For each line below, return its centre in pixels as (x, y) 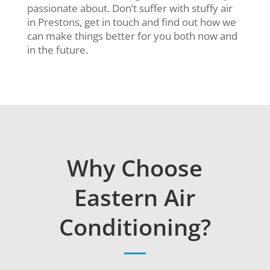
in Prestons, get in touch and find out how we (131, 22)
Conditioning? (135, 227)
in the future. (57, 50)
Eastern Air (135, 197)
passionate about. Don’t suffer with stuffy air (130, 8)
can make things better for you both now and (132, 36)
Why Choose (135, 168)
